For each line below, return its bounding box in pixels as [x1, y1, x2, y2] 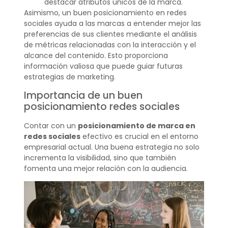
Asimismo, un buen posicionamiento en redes [23, 8, 187, 18]
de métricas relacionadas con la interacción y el [23, 40, 196, 50]
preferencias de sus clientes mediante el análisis [23, 29, 197, 40]
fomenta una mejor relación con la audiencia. [23, 163, 188, 174]
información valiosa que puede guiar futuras [23, 61, 183, 72]
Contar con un [23, 120, 78, 131]
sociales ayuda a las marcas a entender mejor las [23, 18, 201, 29]
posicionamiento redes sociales [23, 99, 180, 113]
